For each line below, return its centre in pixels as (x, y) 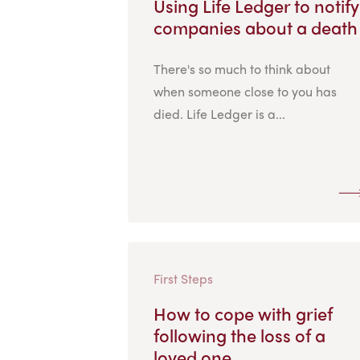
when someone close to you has (245, 91)
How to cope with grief (243, 313)
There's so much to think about (241, 68)
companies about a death (255, 27)
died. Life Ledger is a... (219, 113)
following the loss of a (239, 335)
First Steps (183, 278)
